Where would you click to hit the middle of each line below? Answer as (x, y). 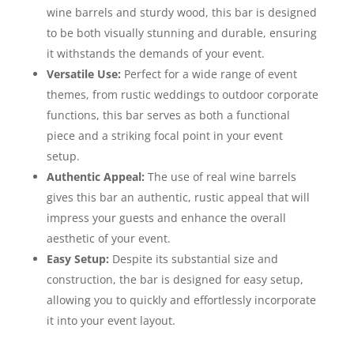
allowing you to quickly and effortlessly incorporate (181, 300)
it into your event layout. (111, 321)
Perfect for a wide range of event (209, 74)
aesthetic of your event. (108, 239)
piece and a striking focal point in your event (164, 136)
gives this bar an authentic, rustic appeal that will (178, 198)
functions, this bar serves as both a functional (168, 115)
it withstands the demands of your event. (155, 54)
